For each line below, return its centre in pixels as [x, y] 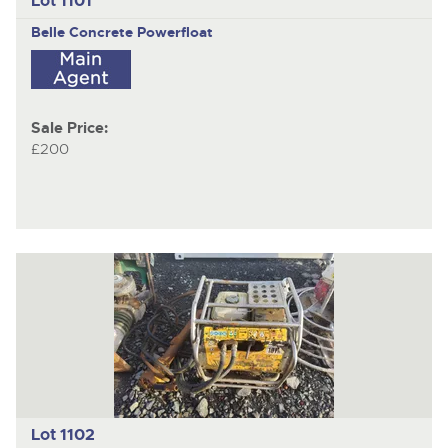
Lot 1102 [62, 435]
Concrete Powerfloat [140, 31]
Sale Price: [69, 129]
